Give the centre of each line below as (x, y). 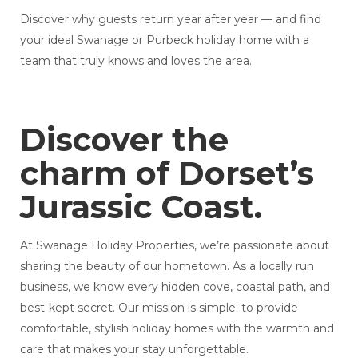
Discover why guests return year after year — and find (170, 20)
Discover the (124, 140)
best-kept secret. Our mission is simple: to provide (159, 308)
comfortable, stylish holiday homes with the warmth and (177, 329)
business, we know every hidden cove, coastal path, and (175, 287)
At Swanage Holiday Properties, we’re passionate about (174, 246)
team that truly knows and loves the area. (135, 61)
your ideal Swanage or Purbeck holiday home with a (164, 40)
